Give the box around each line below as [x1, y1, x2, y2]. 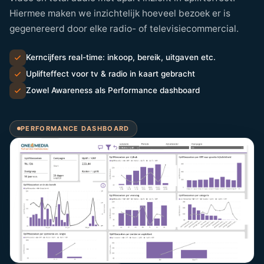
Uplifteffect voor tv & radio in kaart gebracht [26, 69, 195, 79]
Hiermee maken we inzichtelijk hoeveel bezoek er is [9, 7, 230, 19]
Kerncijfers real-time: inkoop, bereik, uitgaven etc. [26, 52, 216, 62]
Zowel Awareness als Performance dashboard [26, 85, 200, 95]
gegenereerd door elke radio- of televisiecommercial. [9, 22, 239, 34]
